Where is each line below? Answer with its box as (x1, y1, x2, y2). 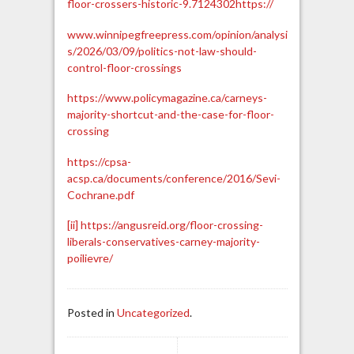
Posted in (66, 305, 117, 319)
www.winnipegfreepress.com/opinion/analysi (66, 27, 288, 41)
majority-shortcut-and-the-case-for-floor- (66, 107, 274, 122)
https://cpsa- (66, 154, 131, 168)
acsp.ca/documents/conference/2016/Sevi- (66, 171, 281, 185)
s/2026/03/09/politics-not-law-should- (66, 43, 257, 58)
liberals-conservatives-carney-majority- (66, 235, 260, 249)
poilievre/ (66, 251, 113, 265)
